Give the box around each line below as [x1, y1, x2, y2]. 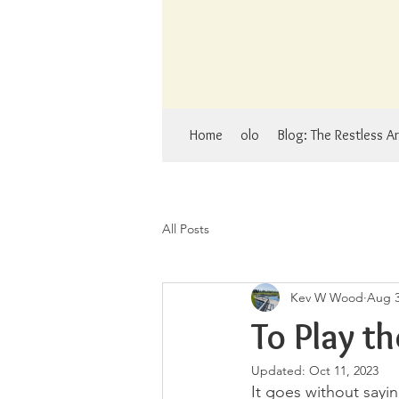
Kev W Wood [290, 289, 363, 305]
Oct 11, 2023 [309, 362, 379, 379]
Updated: [251, 362, 309, 379]
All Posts [162, 220, 209, 237]
